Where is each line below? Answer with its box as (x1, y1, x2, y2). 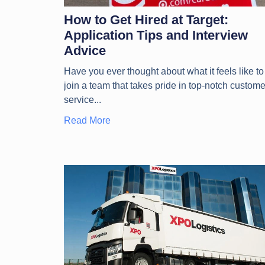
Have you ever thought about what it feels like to (63, 66, 264, 76)
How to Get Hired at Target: (63, 12, 228, 27)
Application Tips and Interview (63, 27, 248, 43)
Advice (63, 43, 106, 58)
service (63, 94, 94, 105)
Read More (63, 115, 111, 125)
